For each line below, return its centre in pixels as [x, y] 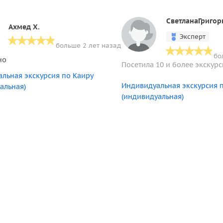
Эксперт [193, 37]
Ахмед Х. [24, 27]
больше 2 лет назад [88, 45]
